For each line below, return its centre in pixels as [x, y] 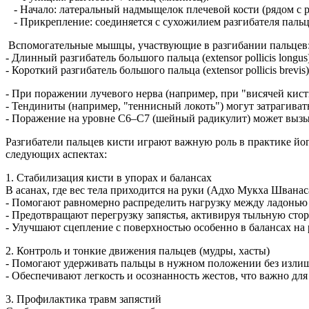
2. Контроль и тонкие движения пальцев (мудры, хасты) [138, 251]
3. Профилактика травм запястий [83, 299]
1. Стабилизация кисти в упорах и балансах [109, 178]
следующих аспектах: [59, 154]
